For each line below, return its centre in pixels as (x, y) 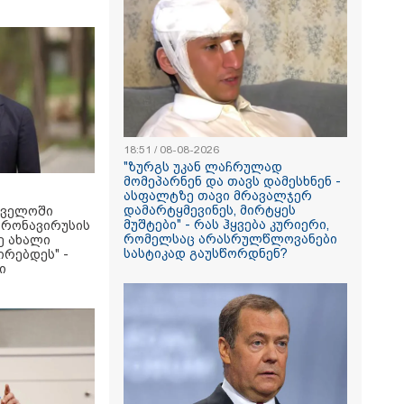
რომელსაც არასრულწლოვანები (230, 239)
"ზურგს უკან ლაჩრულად (203, 167)
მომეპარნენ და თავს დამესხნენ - (232, 181)
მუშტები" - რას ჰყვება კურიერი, (226, 225)
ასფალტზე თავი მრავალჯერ (218, 196)
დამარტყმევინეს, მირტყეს (210, 210)
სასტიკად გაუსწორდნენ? (206, 253)
